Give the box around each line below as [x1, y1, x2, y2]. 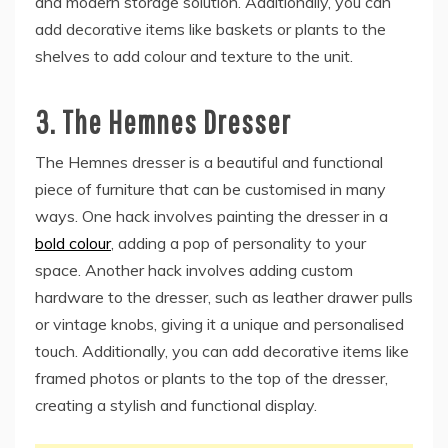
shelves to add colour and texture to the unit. [35, 45, 353, 66]
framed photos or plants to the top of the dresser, [35, 367, 388, 388]
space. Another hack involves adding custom [35, 259, 353, 280]
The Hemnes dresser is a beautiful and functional [35, 151, 383, 172]
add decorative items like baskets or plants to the [35, 18, 386, 39]
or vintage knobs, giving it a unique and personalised [35, 313, 404, 334]
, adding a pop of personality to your [111, 232, 366, 253]
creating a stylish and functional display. [35, 394, 317, 415]
